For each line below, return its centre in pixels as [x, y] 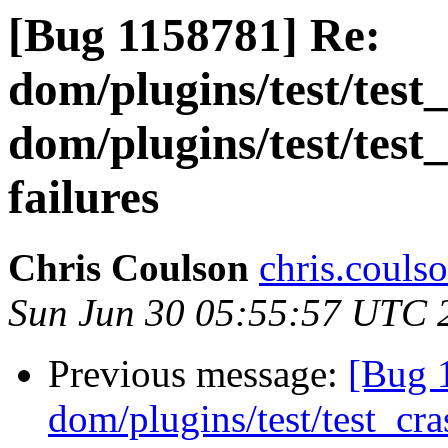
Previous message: [198, 374]
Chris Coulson [128, 268]
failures [83, 197]
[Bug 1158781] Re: [194, 35]
